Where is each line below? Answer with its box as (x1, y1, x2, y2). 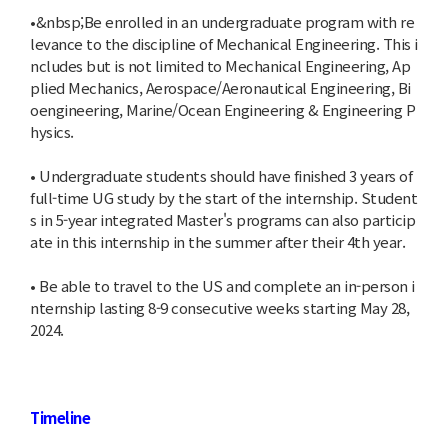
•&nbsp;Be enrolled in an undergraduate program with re (30, 11, 414, 32)
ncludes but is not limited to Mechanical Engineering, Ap (30, 55, 410, 76)
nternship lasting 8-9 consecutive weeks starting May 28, (30, 297, 409, 318)
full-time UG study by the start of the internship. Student (30, 187, 417, 208)
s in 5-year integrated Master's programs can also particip (30, 209, 415, 230)
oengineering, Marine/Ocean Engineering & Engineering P (30, 99, 415, 120)
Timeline (30, 407, 90, 428)
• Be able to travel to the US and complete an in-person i (30, 275, 415, 296)
